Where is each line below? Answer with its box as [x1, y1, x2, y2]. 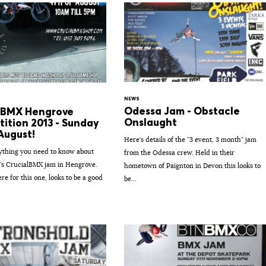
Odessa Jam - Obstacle [123, 104, 240, 118]
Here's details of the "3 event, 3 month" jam [123, 135, 256, 144]
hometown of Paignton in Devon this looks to [123, 161, 261, 170]
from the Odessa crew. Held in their [123, 148, 235, 157]
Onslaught [123, 115, 177, 129]
